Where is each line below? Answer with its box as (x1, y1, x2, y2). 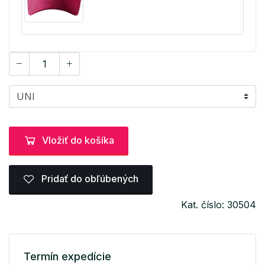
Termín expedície (24, 250, 111, 263)
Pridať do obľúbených (39, 173, 138, 185)
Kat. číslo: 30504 (181, 198, 256, 211)
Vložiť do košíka (42, 134, 114, 146)
